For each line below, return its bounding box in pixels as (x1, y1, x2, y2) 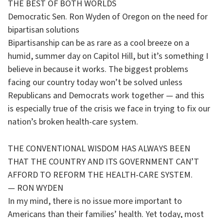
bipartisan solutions (8, 24, 79, 36)
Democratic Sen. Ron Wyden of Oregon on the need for (8, 11, 208, 23)
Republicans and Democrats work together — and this (8, 90, 204, 102)
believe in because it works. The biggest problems (8, 63, 188, 75)
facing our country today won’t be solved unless (8, 76, 182, 89)
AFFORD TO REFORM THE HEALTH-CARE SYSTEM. (8, 169, 193, 181)
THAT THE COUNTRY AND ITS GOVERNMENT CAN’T (8, 156, 199, 168)
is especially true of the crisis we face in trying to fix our (8, 103, 210, 115)
